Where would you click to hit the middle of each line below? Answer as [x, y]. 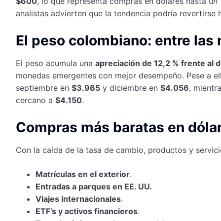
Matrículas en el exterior [83, 174]
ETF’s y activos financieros [87, 211]
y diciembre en [130, 88]
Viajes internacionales [78, 199]
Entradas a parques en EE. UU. [94, 186]
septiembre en [44, 88]
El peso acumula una [55, 63]
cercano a [36, 100]
